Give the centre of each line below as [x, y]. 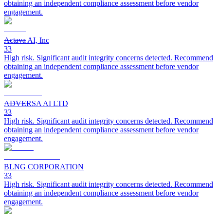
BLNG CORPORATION [44, 166]
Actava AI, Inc [27, 40]
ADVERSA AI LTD [36, 103]
